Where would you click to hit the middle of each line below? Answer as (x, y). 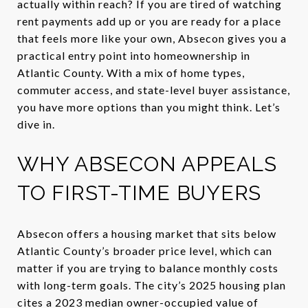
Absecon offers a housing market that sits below (147, 233)
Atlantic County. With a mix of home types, (131, 73)
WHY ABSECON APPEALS (147, 164)
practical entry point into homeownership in (134, 55)
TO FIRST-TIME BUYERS (139, 193)
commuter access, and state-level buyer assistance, (154, 90)
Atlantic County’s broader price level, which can (145, 250)
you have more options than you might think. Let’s (149, 107)
